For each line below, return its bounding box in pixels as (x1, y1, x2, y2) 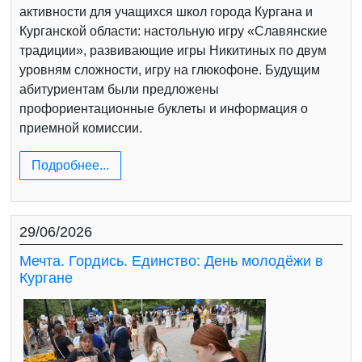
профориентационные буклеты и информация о (19, 102, 308, 116)
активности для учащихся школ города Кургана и (19, 5, 313, 19)
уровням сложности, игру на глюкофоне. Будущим (19, 63, 320, 78)
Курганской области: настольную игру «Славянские (19, 24, 327, 39)
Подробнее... (32, 158, 109, 173)
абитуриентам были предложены (19, 82, 219, 97)
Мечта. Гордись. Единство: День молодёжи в (19, 253, 323, 270)
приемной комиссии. (19, 121, 142, 136)
